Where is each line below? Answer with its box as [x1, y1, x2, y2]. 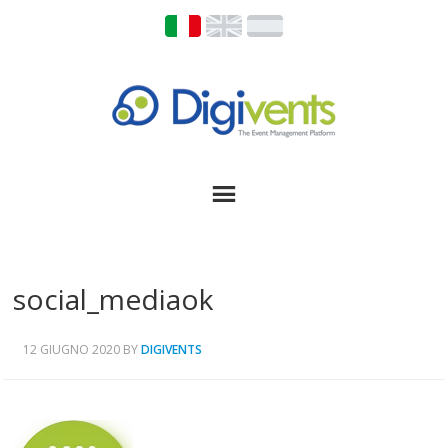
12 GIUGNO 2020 [23, 341, 120, 358]
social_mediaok [13, 280, 213, 318]
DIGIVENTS [141, 341, 202, 358]
